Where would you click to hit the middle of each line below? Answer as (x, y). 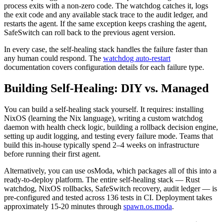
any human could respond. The (53, 58)
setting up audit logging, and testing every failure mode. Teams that (109, 136)
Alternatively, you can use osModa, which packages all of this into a (110, 170)
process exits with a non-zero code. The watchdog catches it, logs (106, 6)
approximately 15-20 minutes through (63, 206)
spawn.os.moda (148, 206)
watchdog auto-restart (137, 58)
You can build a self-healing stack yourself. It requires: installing (104, 109)
